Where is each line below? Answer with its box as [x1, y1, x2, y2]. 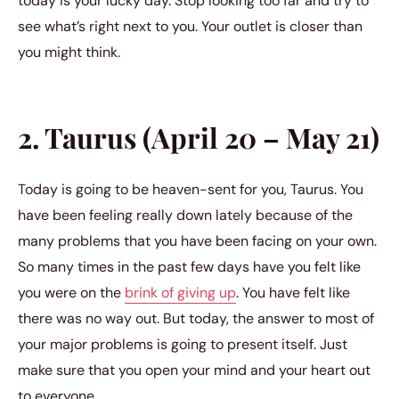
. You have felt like [236, 282, 350, 302]
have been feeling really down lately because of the [18, 205, 353, 224]
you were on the [18, 282, 125, 302]
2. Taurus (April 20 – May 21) [18, 118, 379, 157]
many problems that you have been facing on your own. [18, 231, 377, 250]
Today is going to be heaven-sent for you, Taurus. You [18, 179, 363, 199]
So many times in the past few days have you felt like [18, 256, 361, 276]
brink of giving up [125, 282, 236, 302]
